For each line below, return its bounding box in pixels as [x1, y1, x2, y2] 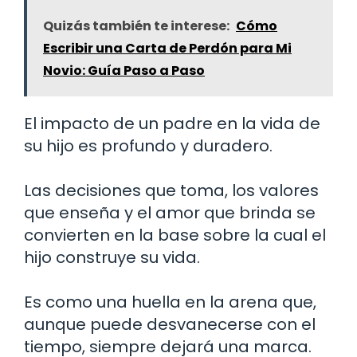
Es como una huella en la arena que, [24, 290, 316, 313]
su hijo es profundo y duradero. [24, 134, 273, 157]
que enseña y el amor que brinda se [24, 201, 316, 224]
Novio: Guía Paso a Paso [43, 61, 205, 80]
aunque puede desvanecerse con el [24, 312, 316, 335]
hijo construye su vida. [24, 245, 200, 269]
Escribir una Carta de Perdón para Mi [43, 38, 292, 57]
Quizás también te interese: [43, 16, 229, 35]
